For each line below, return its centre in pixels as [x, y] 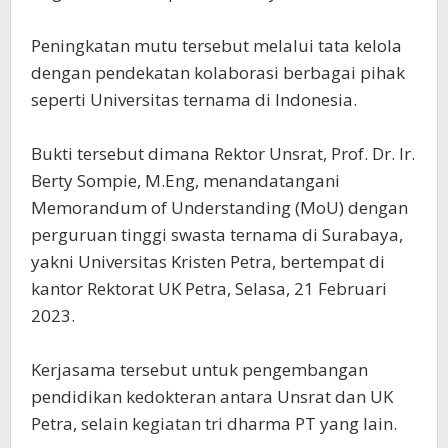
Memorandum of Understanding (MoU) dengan [219, 207]
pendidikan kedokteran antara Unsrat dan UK [212, 396]
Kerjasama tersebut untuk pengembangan [199, 369]
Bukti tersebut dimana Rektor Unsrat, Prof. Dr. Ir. [223, 153]
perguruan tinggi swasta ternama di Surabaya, [217, 234]
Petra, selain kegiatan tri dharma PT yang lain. [214, 423]
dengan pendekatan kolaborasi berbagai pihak [218, 72]
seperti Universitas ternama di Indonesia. [194, 99]
